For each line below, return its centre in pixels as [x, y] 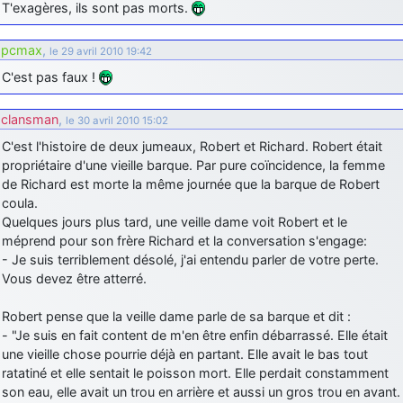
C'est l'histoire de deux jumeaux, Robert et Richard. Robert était [192, 146]
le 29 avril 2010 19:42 [101, 51]
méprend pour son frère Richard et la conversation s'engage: [184, 240]
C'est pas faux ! [50, 76]
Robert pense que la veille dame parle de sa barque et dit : [176, 316]
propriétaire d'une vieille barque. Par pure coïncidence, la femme [193, 165]
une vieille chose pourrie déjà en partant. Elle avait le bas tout [185, 354]
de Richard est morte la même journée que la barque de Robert [191, 184]
